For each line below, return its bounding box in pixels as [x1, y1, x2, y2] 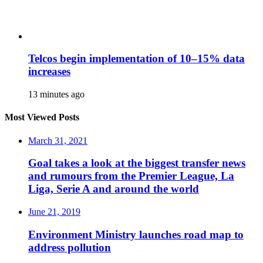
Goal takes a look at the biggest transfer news [28, 157, 245, 170]
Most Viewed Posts [5, 112, 79, 123]
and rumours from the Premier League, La [28, 170, 234, 183]
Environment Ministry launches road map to [28, 228, 244, 241]
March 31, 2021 [28, 135, 87, 146]
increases [28, 65, 70, 78]
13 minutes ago [28, 89, 85, 99]
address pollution [28, 241, 111, 254]
